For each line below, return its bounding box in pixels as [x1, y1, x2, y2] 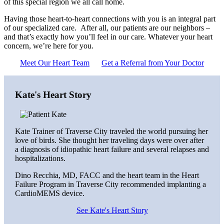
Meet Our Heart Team [20, 58, 89, 67]
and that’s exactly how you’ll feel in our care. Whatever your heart [4, 32, 212, 41]
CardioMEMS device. [14, 188, 84, 197]
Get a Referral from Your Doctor [101, 58, 204, 67]
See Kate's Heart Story [76, 205, 148, 214]
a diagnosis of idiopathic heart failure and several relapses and [14, 144, 209, 153]
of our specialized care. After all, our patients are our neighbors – [4, 23, 210, 32]
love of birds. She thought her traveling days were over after [14, 135, 204, 144]
